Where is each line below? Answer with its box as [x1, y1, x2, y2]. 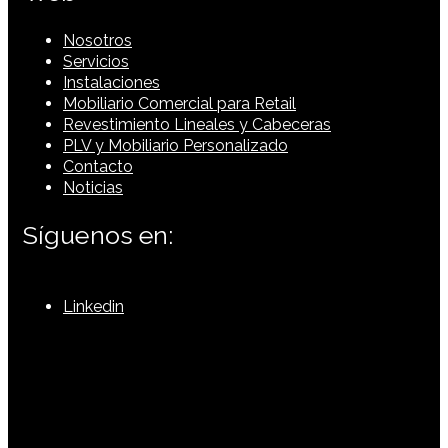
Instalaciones [63, 72, 160, 92]
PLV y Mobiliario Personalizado [63, 135, 288, 155]
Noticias [63, 177, 123, 197]
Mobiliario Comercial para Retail [63, 93, 296, 113]
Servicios [63, 51, 129, 71]
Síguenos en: [23, 219, 174, 250]
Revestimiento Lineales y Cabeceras [63, 114, 331, 134]
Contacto [63, 156, 133, 176]
